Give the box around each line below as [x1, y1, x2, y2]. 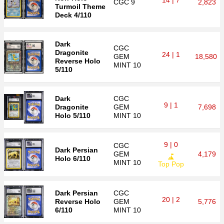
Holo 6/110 [55, 154, 90, 162]
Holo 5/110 [55, 111, 90, 119]
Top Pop [157, 160, 184, 168]
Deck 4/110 [55, 11, 91, 19]
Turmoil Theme [55, 2, 105, 10]
